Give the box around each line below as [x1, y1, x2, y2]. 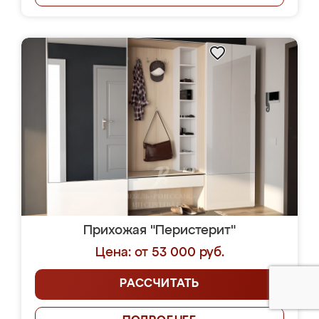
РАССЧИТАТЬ [120, 278, 199, 290]
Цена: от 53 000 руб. [95, 246, 224, 259]
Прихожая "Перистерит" [83, 224, 236, 237]
